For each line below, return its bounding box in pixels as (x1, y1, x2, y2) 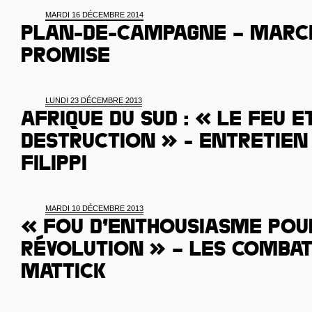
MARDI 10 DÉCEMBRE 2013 (45, 204, 143, 212)
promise (21, 47, 110, 69)
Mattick (21, 263, 107, 285)
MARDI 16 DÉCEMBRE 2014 (45, 10, 143, 19)
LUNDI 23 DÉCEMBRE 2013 (45, 96, 142, 104)
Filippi (21, 155, 87, 177)
